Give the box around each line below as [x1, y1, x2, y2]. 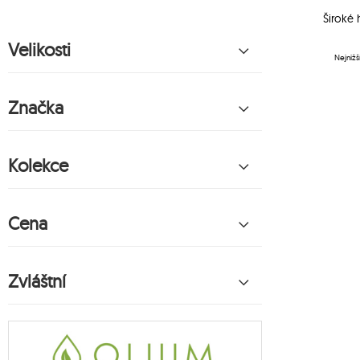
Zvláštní [8, 270, 66, 293]
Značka [8, 96, 63, 120]
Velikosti [8, 39, 71, 62]
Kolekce [8, 154, 68, 178]
